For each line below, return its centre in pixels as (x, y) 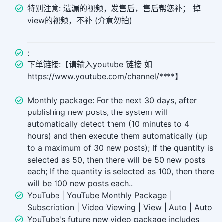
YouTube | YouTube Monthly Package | (99, 195)
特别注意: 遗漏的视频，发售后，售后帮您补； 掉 (114, 9)
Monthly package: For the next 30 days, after (112, 100)
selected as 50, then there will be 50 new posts (116, 160)
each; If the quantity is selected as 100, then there (121, 172)
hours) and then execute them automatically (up (117, 136)
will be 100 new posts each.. (80, 184)
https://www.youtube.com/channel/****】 (105, 77)
